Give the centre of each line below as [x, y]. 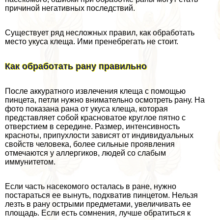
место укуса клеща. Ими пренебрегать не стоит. [92, 41]
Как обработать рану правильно [76, 66]
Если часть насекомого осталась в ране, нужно [91, 186]
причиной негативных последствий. [70, 8]
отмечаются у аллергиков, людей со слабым [85, 153]
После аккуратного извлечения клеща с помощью [95, 91]
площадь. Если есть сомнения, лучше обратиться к [98, 213]
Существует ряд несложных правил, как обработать [100, 32]
